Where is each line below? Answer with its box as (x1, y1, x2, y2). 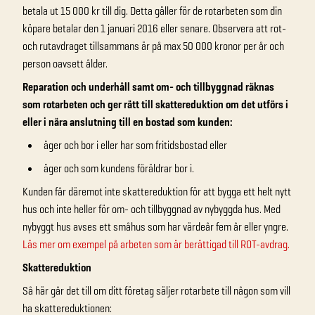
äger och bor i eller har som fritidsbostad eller (44, 138, 227, 153)
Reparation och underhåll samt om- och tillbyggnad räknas (22, 79, 274, 94)
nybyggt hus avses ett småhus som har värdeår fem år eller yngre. (22, 219, 288, 234)
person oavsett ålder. (22, 56, 108, 71)
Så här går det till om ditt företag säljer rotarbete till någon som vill (22, 283, 290, 298)
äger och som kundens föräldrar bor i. (44, 161, 194, 176)
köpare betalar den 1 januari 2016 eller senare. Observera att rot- (22, 21, 286, 36)
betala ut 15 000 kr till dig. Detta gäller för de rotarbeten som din (22, 4, 282, 18)
